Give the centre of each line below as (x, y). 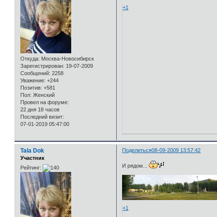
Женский (43, 95)
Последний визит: (42, 117)
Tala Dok (32, 151)
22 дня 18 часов (40, 110)
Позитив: (31, 88)
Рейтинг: (31, 167)
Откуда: (30, 59)
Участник (32, 158)
